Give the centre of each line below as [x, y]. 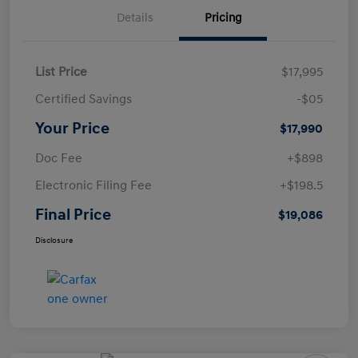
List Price [61, 72]
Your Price [72, 128]
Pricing [223, 18]
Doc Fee [59, 158]
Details [135, 18]
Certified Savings [84, 99]
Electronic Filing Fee [93, 185]
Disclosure [54, 240]
